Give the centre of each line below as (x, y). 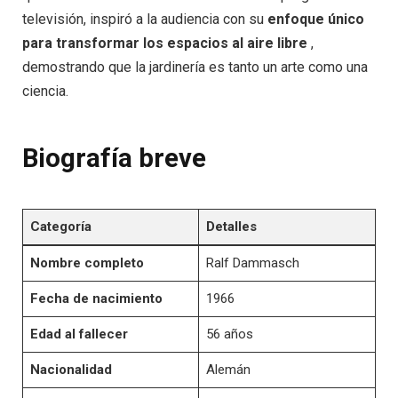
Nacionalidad (71, 369)
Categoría (60, 226)
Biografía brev (107, 159)
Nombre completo (87, 263)
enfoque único (316, 20)
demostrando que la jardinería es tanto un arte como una (195, 68)
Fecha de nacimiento (96, 298)
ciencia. (45, 92)
